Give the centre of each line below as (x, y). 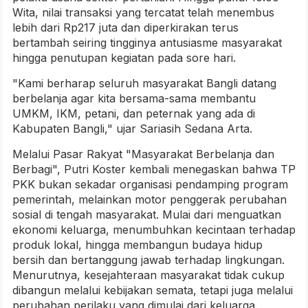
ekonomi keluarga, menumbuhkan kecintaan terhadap (154, 230)
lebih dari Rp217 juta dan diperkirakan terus (125, 28)
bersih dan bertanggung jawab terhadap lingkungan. (148, 260)
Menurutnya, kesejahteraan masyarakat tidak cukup (148, 275)
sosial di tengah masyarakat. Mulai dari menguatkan (147, 215)
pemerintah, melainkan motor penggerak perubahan (150, 200)
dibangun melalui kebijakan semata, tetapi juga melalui (153, 290)
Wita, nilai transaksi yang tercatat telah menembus (143, 13)
